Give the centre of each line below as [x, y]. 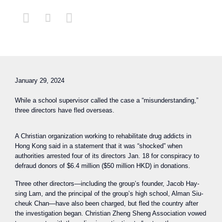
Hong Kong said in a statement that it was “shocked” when [99, 146]
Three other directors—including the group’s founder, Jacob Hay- [107, 183]
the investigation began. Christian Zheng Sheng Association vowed [111, 213]
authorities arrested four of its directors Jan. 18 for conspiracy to [107, 156]
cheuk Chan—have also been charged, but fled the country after [107, 203]
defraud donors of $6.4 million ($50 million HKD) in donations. [103, 166]
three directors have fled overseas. [65, 110]
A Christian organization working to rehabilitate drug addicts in [103, 136]
